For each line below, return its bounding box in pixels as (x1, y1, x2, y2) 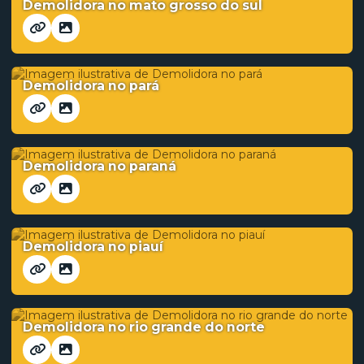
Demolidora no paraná (23, 158, 176, 174)
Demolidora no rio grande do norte (23, 319, 265, 335)
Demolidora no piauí (23, 239, 163, 254)
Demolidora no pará (23, 78, 159, 93)
